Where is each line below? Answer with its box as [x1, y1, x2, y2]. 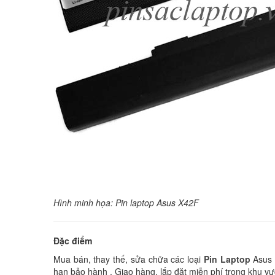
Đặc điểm [53, 234, 92, 247]
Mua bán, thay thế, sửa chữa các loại [53, 253, 204, 266]
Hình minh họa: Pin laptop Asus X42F [53, 196, 199, 209]
